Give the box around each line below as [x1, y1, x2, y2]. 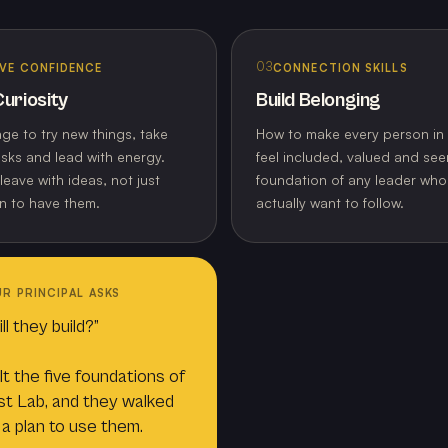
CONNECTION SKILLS [273, 60, 408, 75]
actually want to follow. [256, 194, 404, 212]
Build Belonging [256, 89, 381, 113]
